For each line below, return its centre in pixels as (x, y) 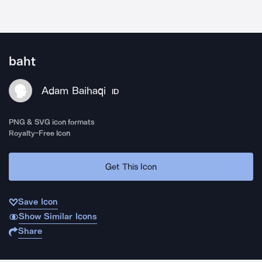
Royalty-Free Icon (40, 133)
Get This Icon (131, 166)
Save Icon (38, 202)
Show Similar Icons (58, 216)
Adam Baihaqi (74, 91)
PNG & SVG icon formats (52, 122)
